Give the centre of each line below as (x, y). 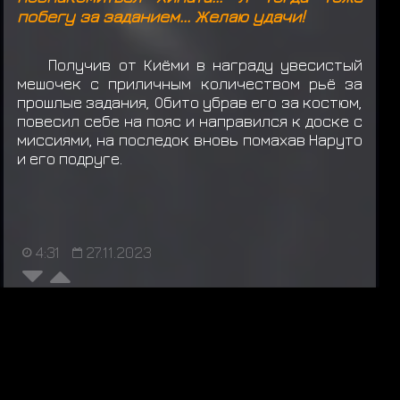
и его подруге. (69, 158)
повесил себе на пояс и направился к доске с (190, 121)
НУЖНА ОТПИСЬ (114, 322)
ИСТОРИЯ (218, 322)
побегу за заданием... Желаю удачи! (160, 17)
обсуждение (76, 293)
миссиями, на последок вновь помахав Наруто (190, 139)
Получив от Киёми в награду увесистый (206, 64)
